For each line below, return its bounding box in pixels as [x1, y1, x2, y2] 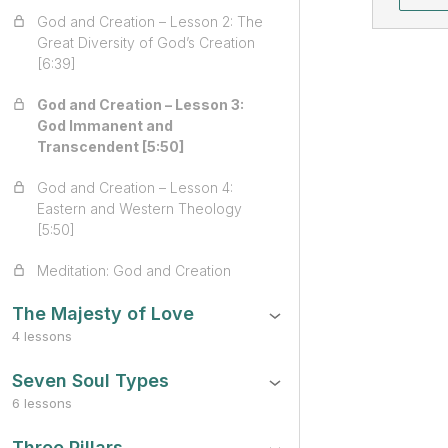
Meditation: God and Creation [37, 262, 231, 279]
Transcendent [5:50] [37, 138, 184, 155]
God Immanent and [37, 117, 173, 134]
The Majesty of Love [12, 303, 194, 324]
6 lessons [12, 395, 72, 411]
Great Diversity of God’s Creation [37, 34, 255, 51]
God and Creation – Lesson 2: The [37, 13, 263, 30]
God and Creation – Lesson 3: [37, 96, 244, 113]
